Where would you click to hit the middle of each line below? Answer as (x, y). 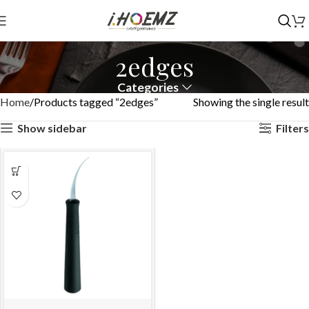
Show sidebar (52, 128)
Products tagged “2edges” (96, 102)
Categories (148, 88)
